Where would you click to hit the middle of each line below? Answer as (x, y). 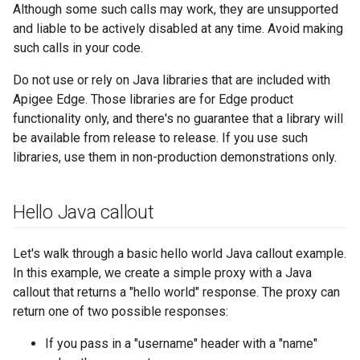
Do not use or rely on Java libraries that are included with (172, 80)
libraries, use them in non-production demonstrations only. (175, 157)
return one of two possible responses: (121, 311)
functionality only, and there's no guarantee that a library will (178, 119)
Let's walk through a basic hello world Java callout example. (180, 254)
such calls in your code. (78, 48)
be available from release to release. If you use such (160, 138)
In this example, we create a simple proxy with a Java (162, 273)
